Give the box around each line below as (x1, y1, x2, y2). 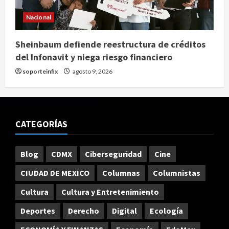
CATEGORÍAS (15, 118, 67, 130)
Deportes (20, 205, 55, 216)
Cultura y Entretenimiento (61, 187, 159, 197)
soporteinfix (22, 67, 58, 75)
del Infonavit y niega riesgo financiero (15, 51, 172, 63)
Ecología (150, 205, 183, 216)
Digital (112, 205, 137, 216)
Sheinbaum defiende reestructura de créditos (15, 38, 205, 50)
